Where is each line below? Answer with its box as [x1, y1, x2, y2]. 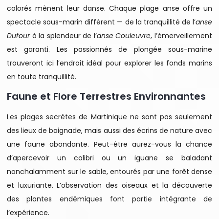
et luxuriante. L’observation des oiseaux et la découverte [7, 180, 212, 191]
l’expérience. [7, 208, 49, 218]
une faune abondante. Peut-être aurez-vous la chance [7, 139, 212, 150]
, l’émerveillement [151, 30, 213, 41]
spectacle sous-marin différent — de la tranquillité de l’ [7, 17, 196, 27]
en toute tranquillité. [7, 71, 76, 82]
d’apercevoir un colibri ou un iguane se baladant [7, 153, 212, 163]
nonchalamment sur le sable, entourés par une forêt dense [7, 167, 212, 177]
